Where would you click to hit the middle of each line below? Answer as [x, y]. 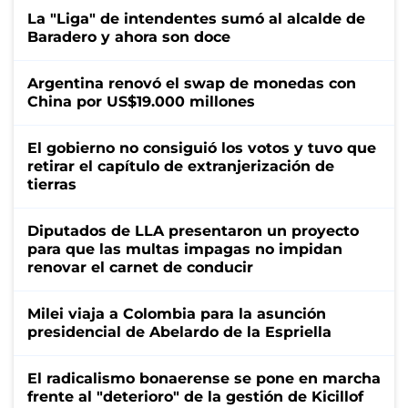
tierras [52, 184]
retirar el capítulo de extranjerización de [181, 166]
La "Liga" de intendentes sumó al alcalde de [196, 18]
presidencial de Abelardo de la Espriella [179, 331]
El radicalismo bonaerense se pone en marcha [204, 378]
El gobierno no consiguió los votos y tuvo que [202, 148]
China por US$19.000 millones [141, 101]
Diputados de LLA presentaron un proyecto [193, 230]
